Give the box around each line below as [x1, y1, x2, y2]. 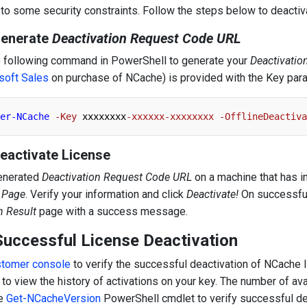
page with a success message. [36, 205, 188, 218]
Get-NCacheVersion [6, 292, 101, 305]
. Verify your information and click [25, 188, 186, 201]
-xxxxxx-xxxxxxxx [126, 111, 214, 122]
